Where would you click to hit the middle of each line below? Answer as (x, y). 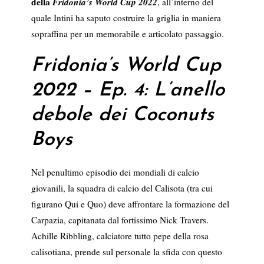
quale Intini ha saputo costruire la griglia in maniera (126, 18)
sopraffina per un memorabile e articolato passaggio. (127, 34)
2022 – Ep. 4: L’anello (128, 91)
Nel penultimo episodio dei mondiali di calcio (115, 172)
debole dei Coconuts (122, 115)
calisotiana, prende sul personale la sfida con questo (126, 252)
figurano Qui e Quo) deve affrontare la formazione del (130, 204)
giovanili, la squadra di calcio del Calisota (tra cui (122, 188)
